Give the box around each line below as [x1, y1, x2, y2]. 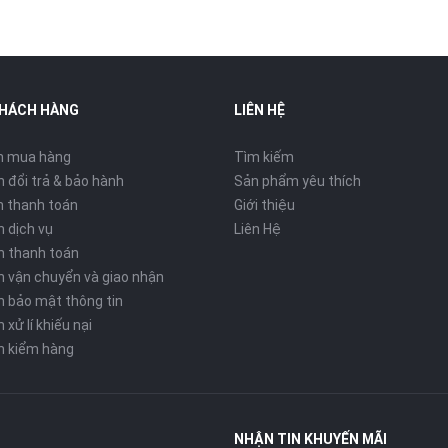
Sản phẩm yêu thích [234, 173, 361, 189]
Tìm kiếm [234, 149, 294, 165]
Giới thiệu [234, 197, 295, 213]
